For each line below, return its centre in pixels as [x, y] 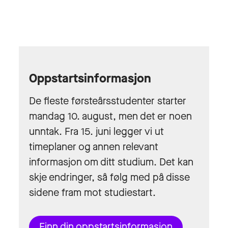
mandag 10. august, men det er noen [110, 116]
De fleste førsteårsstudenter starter [108, 101]
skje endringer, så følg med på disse [109, 177]
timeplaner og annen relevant [94, 147]
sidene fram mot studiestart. [92, 192]
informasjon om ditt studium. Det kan [111, 162]
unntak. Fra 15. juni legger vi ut [96, 131]
